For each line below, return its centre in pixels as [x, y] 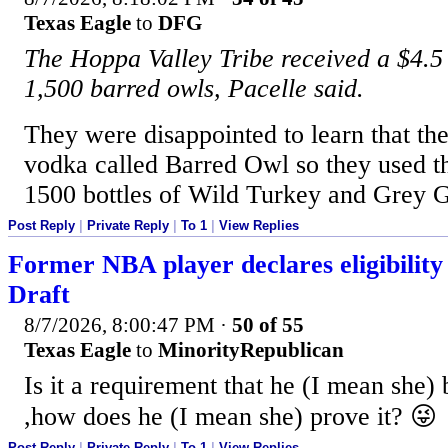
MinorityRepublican [251, 349]
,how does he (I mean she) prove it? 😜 [230, 416]
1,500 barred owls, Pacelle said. [194, 89]
